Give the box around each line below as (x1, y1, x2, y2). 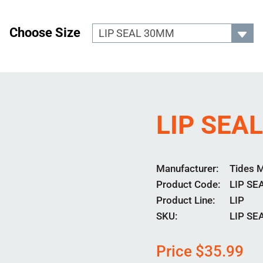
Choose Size (9, 25, 80, 40)
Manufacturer (156, 163, 217, 174)
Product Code (156, 178, 218, 190)
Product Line (156, 194, 213, 206)
